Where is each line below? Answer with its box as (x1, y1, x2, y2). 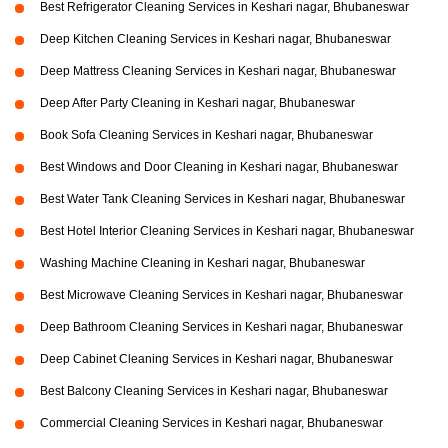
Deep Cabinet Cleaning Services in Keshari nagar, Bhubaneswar (40, 352, 393, 367)
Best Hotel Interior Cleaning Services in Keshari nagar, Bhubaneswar (40, 224, 414, 239)
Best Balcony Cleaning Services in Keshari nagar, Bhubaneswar (40, 384, 388, 399)
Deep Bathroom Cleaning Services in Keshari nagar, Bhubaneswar (40, 320, 403, 335)
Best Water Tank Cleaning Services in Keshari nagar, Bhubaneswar (40, 192, 405, 207)
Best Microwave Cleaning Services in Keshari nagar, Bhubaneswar (40, 288, 403, 303)
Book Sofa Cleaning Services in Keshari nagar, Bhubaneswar (40, 128, 373, 143)
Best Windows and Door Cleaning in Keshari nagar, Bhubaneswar (40, 160, 398, 175)
